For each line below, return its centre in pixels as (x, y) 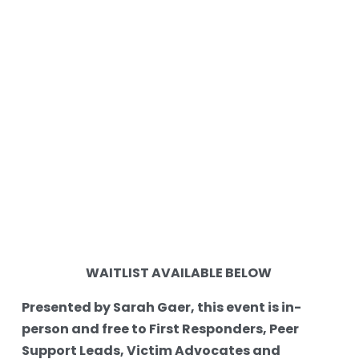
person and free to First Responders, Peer (160, 331)
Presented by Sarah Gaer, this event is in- (161, 309)
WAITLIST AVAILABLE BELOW (179, 274)
